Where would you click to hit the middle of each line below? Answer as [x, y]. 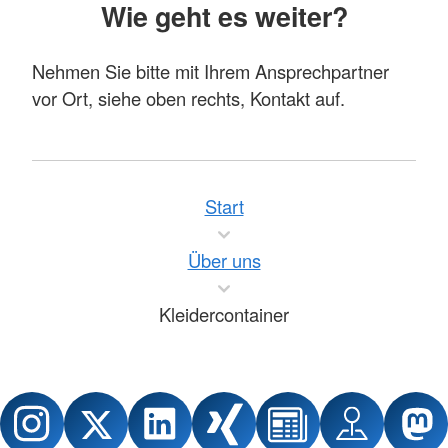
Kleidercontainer [224, 314]
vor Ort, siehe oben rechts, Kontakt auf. [188, 98]
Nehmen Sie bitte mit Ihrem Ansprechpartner [210, 71]
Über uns [224, 260]
